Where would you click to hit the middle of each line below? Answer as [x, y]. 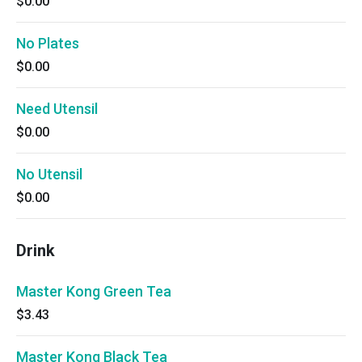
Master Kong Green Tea [94, 291]
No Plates [48, 43]
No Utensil [49, 174]
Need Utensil [57, 109]
